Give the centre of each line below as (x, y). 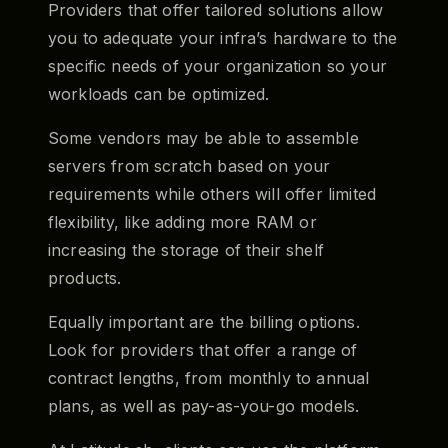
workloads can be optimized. (161, 93)
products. (85, 277)
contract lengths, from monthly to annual (209, 377)
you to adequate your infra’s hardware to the (223, 37)
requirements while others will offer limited (212, 193)
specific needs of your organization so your (217, 65)
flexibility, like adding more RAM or (182, 221)
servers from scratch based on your (189, 165)
